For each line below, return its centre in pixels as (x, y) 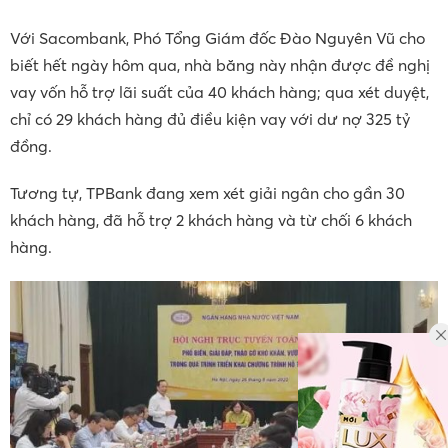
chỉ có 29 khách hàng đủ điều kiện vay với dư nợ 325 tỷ (210, 119)
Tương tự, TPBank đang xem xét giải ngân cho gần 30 (207, 193)
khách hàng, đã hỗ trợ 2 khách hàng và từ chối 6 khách (211, 220)
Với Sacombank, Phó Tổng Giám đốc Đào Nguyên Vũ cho (217, 38)
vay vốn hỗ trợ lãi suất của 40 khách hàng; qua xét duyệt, (219, 92)
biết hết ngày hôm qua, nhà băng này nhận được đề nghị (220, 65)
